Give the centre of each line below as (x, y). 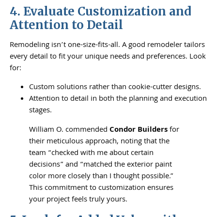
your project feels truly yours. (78, 200)
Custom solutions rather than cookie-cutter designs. (115, 87)
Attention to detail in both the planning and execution (118, 99)
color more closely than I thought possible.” (101, 177)
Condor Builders (139, 130)
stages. (40, 111)
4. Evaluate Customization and (101, 12)
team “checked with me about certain (91, 153)
